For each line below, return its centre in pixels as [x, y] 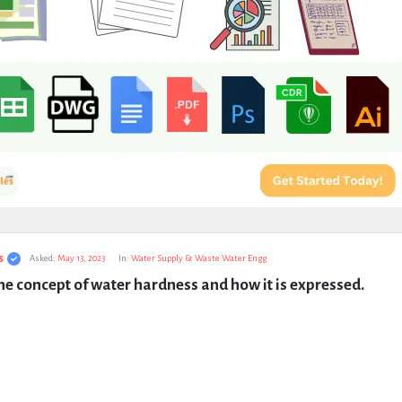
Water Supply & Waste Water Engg [198, 258]
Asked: [42, 258]
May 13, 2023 [81, 258]
